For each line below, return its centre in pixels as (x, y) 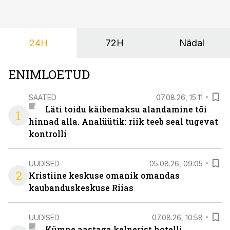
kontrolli (48, 134)
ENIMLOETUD (49, 74)
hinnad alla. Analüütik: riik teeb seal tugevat (123, 121)
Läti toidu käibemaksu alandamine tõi (126, 109)
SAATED (43, 97)
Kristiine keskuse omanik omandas (104, 175)
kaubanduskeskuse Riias (81, 188)
